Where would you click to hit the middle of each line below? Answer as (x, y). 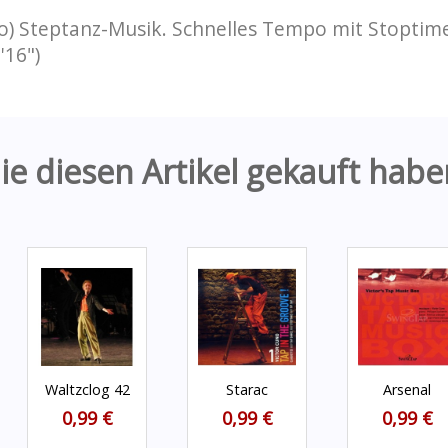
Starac (247, 389)
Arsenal (407, 389)
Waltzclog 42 (87, 389)
